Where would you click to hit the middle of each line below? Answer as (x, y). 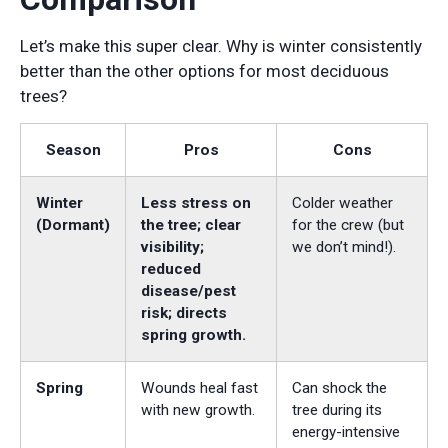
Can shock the (339, 388)
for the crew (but (348, 225)
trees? (43, 95)
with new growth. (198, 410)
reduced (171, 269)
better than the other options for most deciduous (204, 70)
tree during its (337, 410)
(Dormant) (73, 225)
